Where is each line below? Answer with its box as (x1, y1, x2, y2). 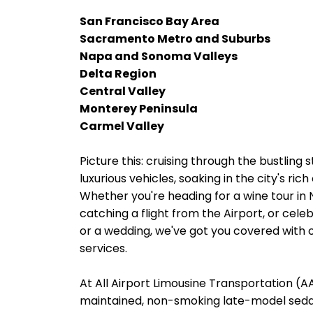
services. (80, 240, 127, 256)
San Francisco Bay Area (80, 13, 219, 29)
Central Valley (80, 83, 166, 99)
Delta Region (80, 66, 156, 82)
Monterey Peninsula (80, 101, 198, 117)
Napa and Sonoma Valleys (80, 48, 238, 64)
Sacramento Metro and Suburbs (80, 31, 270, 47)
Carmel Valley (80, 118, 164, 134)
